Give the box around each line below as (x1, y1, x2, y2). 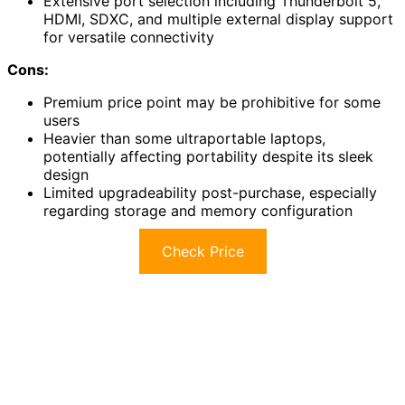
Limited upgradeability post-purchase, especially (43, 184, 377, 202)
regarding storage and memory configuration (43, 202, 353, 221)
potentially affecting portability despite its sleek (43, 147, 373, 166)
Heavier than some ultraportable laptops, (43, 129, 325, 148)
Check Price (161, 242, 244, 261)
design (43, 165, 89, 184)
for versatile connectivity (43, 28, 214, 47)
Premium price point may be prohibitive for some (43, 93, 381, 112)
